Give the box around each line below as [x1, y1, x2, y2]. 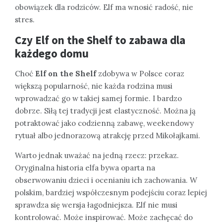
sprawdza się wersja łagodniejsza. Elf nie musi [15, 200, 177, 210]
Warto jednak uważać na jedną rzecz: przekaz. [15, 150, 179, 160]
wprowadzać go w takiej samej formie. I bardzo [15, 93, 182, 103]
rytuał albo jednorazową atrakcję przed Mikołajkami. [15, 130, 200, 140]
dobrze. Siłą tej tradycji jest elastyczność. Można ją [15, 106, 196, 115]
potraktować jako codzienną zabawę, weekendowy [15, 118, 194, 128]
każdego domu [15, 46, 89, 60]
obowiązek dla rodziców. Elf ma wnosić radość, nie [15, 2, 193, 12]
